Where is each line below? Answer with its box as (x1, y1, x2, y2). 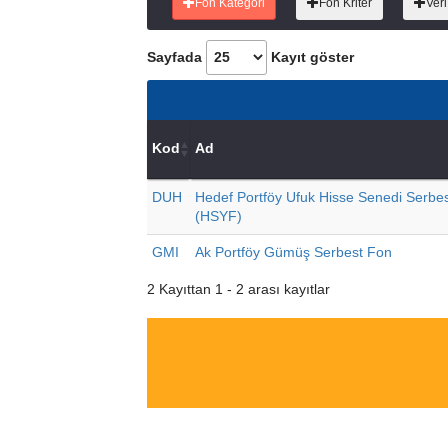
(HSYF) (195, 209, 242, 224)
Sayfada (147, 49, 206, 65)
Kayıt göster (267, 49, 354, 65)
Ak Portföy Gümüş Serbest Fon (195, 245, 392, 260)
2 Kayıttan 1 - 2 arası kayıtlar (147, 282, 330, 298)
